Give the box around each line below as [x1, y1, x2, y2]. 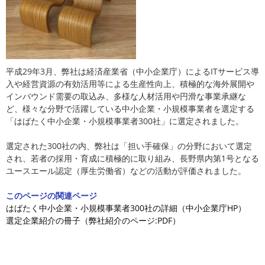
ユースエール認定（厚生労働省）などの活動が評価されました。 [6, 165, 246, 176]
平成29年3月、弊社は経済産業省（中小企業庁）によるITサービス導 [6, 66, 259, 77]
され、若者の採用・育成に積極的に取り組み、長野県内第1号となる [6, 153, 259, 164]
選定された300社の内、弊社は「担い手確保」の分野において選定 [6, 140, 252, 151]
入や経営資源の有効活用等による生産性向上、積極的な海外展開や [6, 78, 254, 89]
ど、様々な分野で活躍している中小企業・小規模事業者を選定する [6, 103, 254, 114]
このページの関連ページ [6, 190, 97, 201]
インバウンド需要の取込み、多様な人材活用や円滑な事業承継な [6, 91, 246, 102]
